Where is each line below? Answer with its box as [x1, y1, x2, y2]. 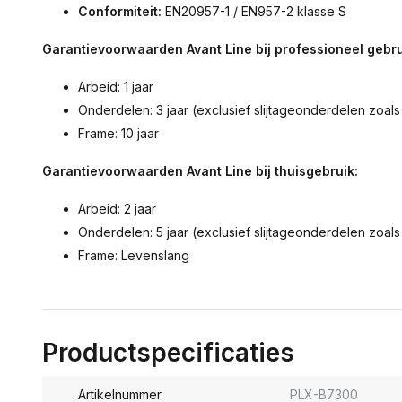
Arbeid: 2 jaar [78, 201, 156, 216]
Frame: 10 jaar [78, 126, 159, 141]
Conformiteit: [78, 4, 162, 19]
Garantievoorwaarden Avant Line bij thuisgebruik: [42, 163, 358, 179]
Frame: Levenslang [78, 248, 189, 263]
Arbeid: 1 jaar [78, 79, 153, 94]
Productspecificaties [42, 337, 294, 368]
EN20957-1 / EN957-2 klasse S [162, 4, 346, 19]
